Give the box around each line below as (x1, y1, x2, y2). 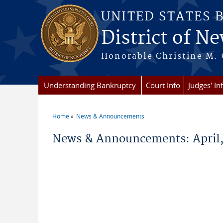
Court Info (145, 80, 180, 90)
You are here (52, 118, 108, 129)
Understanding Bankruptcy (44, 80, 136, 90)
